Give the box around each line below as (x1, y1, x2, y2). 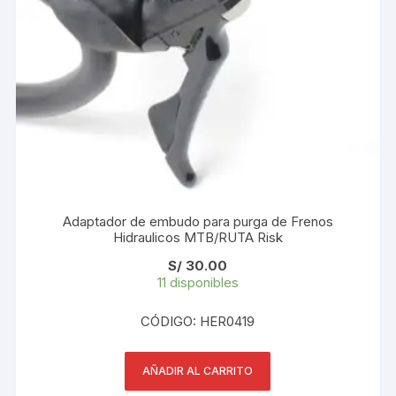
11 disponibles (156, 273, 239, 291)
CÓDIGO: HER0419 (141, 312, 255, 330)
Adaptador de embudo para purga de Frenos (62, 212, 333, 230)
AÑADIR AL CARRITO (142, 363, 254, 377)
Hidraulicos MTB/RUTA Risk (112, 228, 283, 246)
